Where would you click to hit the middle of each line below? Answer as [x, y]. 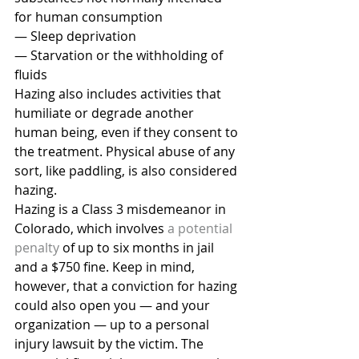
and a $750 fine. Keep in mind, [106, 267]
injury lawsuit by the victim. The [111, 344]
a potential [202, 228]
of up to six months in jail [138, 248]
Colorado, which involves [91, 228]
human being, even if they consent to [128, 132]
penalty [37, 248]
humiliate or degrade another [106, 113]
